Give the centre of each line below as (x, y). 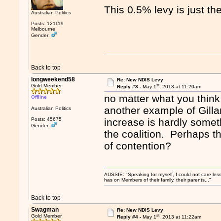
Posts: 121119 (48, 23)
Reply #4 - (129, 217)
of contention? (138, 146)
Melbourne (43, 29)
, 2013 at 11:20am (180, 87)
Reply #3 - (129, 87)
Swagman (45, 210)
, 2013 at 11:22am (180, 217)
